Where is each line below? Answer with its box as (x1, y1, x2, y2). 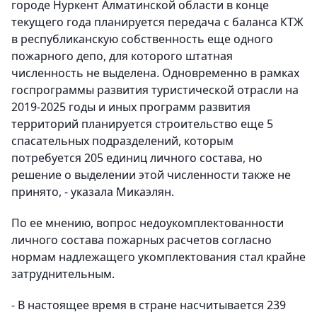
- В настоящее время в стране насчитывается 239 (11, 297, 286, 313)
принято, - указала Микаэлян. (11, 184, 174, 200)
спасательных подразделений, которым (11, 133, 234, 149)
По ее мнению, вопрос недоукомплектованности (11, 215, 284, 231)
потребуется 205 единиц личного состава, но (11, 150, 263, 166)
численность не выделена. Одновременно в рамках (11, 65, 299, 81)
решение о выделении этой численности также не (11, 167, 291, 183)
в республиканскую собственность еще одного (11, 31, 273, 47)
